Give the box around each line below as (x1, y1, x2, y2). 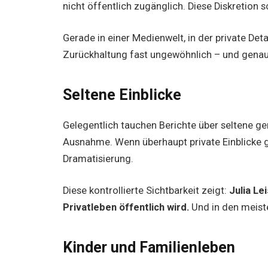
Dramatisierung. (63, 153, 134, 165)
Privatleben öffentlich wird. (63, 202, 190, 214)
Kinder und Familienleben (63, 238, 236, 256)
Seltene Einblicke (63, 86, 182, 103)
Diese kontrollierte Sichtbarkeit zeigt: (63, 185, 230, 197)
